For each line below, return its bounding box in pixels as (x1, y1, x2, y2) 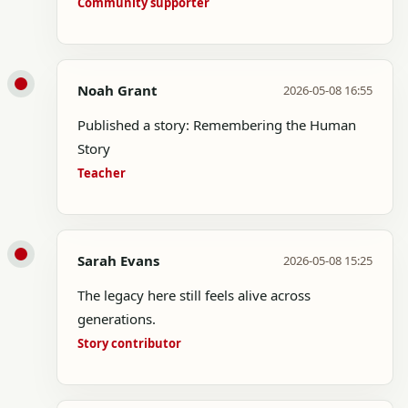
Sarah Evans (77, 251, 159, 270)
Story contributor (77, 335, 181, 352)
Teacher (77, 165, 126, 181)
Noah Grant (77, 81, 158, 99)
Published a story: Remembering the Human (77, 116, 356, 134)
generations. (77, 310, 156, 328)
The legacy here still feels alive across (77, 286, 311, 304)
